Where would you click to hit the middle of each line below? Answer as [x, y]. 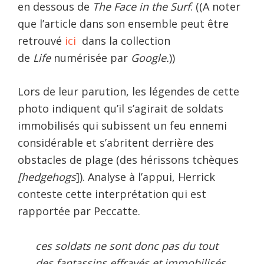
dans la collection [125, 40]
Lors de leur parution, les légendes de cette [128, 91]
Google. [150, 57]
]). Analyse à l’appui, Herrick [146, 176]
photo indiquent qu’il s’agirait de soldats [121, 108]
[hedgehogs [47, 176]
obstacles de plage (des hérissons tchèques [128, 159]
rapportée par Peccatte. [79, 211]
